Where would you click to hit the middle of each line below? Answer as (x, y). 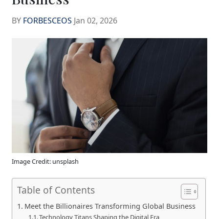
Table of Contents (56, 190)
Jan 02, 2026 (95, 21)
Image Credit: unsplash (45, 161)
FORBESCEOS (47, 21)
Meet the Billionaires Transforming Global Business (110, 206)
